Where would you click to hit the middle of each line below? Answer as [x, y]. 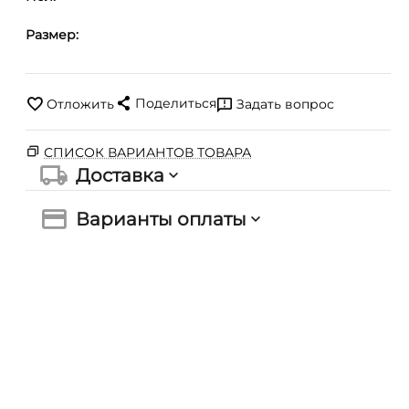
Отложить [80, 104]
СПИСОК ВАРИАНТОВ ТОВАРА [147, 152]
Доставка [120, 175]
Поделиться [176, 103]
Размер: [52, 35]
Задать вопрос [285, 104]
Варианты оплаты [161, 219]
